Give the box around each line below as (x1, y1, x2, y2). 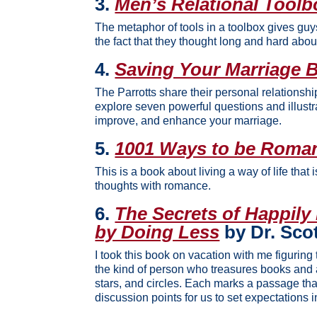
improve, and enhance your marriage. (95, 114, 282, 127)
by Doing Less (95, 221, 220, 243)
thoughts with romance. (95, 179, 212, 192)
